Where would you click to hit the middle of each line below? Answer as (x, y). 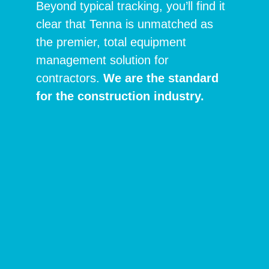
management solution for (102, 60)
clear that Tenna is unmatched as (125, 24)
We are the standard (161, 78)
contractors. (70, 78)
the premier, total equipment (111, 42)
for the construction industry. (120, 96)
